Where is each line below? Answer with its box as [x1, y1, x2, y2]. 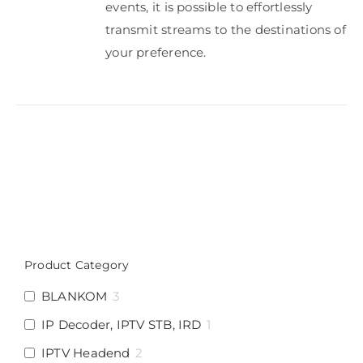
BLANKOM [41, 288, 108, 304]
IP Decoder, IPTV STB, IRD [41, 317, 202, 332]
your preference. [105, 45, 207, 60]
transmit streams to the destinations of [105, 22, 346, 37]
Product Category [24, 258, 130, 272]
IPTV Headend [41, 345, 130, 361]
